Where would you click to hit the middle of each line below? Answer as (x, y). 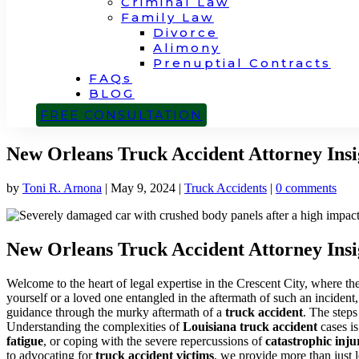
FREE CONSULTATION (121, 115)
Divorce (185, 32)
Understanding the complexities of (95, 326)
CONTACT (129, 109)
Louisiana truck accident (250, 326)
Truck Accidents (226, 188)
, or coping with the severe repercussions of (154, 341)
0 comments (306, 188)
